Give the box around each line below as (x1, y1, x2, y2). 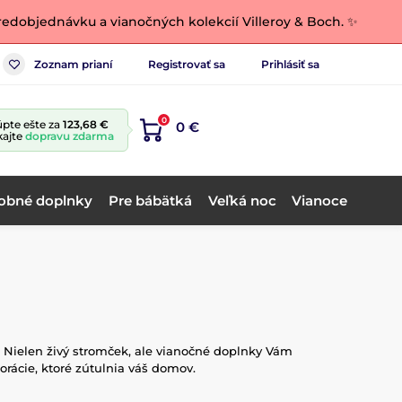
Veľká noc (207, 191, 276, 209)
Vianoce (292, 191, 348, 209)
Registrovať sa (148, 57, 225, 71)
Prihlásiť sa (261, 57, 319, 71)
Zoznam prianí (34, 57, 112, 71)
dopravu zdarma (25, 129, 114, 143)
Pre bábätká (108, 191, 192, 209)
